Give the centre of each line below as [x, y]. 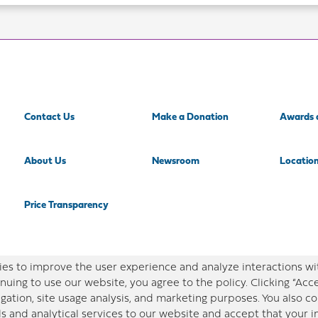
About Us [45, 161]
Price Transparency [66, 205]
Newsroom [176, 161]
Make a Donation [190, 117]
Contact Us [49, 117]
